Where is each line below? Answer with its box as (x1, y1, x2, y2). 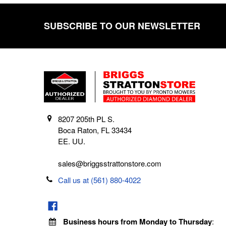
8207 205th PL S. (58, 114, 115, 125)
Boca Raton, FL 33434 (58, 125, 132, 136)
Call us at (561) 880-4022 (58, 175, 141, 186)
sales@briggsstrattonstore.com (58, 158, 162, 169)
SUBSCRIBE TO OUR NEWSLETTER (43, 19, 200, 33)
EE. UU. (58, 136, 86, 147)
